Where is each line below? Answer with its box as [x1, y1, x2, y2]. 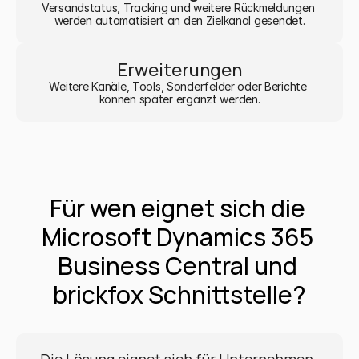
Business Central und [57, 249, 297, 282]
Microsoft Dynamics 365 [41, 220, 313, 253]
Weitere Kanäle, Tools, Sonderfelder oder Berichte [49, 79, 307, 93]
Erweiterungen [117, 58, 242, 82]
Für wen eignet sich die [49, 192, 305, 224]
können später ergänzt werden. [99, 92, 260, 106]
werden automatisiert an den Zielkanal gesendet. [54, 14, 305, 27]
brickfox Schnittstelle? [53, 278, 306, 311]
